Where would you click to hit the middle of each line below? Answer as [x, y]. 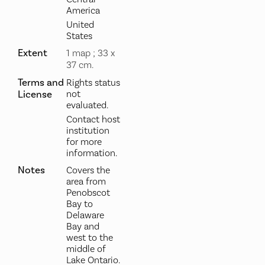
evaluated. [87, 105]
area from [86, 182]
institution [88, 131]
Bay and [83, 227]
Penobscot [88, 193]
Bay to [79, 204]
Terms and [41, 83]
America [83, 11]
